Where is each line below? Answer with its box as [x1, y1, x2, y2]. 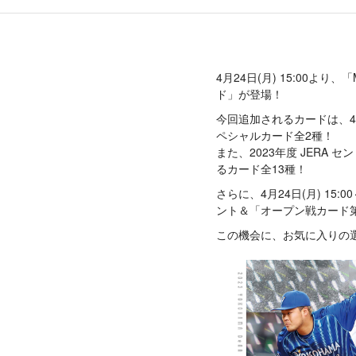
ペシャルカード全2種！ [216, 127, 334, 143]
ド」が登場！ [216, 86, 283, 102]
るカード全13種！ [216, 161, 307, 176]
